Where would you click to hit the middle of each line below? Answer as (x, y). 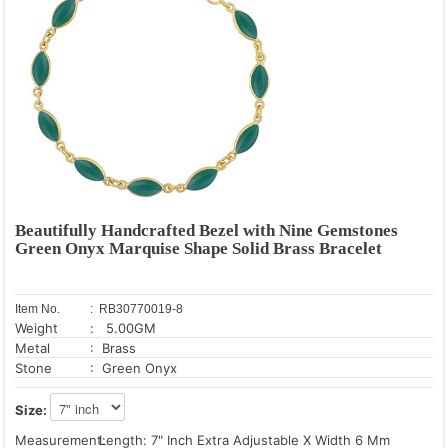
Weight (36, 327)
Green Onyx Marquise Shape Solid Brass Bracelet (198, 248)
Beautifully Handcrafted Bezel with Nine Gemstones (206, 230)
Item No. (37, 308)
